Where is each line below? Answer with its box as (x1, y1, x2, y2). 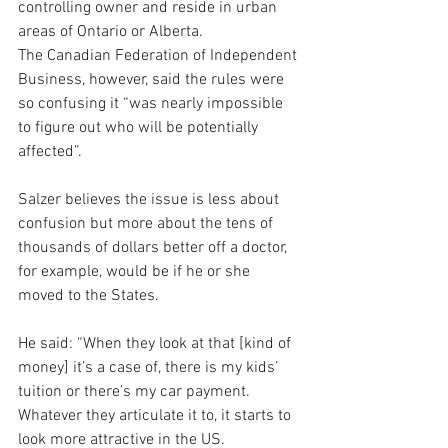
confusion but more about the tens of (18, 214, 277, 234)
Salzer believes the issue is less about (18, 190, 283, 210)
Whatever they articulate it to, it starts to (18, 406, 295, 426)
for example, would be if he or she (18, 262, 254, 282)
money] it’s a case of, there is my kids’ (18, 358, 282, 378)
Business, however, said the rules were (18, 70, 288, 90)
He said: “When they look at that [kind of (18, 334, 295, 354)
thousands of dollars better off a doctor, (18, 238, 291, 258)
